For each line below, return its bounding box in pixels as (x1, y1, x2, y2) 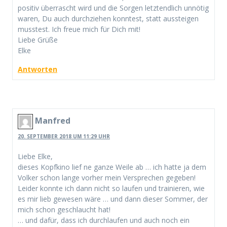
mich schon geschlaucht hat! (18, 204, 110, 214)
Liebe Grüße (18, 35, 58, 45)
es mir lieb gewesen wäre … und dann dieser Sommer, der (18, 194, 208, 204)
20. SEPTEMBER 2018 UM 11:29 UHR (18, 132, 110, 140)
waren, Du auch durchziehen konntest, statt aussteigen (18, 14, 199, 24)
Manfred (35, 115, 70, 127)
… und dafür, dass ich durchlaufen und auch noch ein (18, 215, 190, 225)
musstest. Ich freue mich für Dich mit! (18, 24, 140, 34)
